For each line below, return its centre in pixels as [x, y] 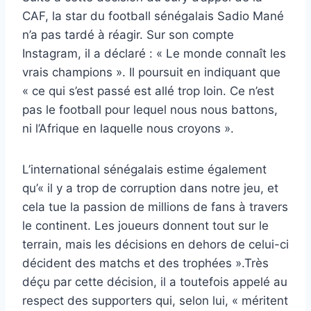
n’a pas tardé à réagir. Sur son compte [128, 34]
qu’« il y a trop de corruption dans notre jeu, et [150, 188]
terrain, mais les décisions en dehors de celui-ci [155, 244]
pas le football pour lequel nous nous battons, [150, 109]
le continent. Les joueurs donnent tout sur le [145, 225]
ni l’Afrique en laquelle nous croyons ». [128, 128]
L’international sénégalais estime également [144, 169]
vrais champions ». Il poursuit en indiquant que [151, 72]
